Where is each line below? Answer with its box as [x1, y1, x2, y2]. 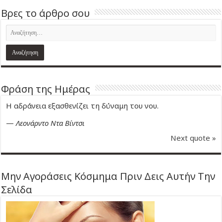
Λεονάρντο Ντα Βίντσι [16, 117, 85, 128]
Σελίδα [1, 182, 33, 196]
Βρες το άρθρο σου [1, 6, 90, 20]
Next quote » [170, 132, 216, 143]
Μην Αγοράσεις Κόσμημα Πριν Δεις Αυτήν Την [1, 169, 216, 183]
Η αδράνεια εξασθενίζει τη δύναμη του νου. [6, 100, 159, 111]
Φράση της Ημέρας [1, 82, 91, 96]
